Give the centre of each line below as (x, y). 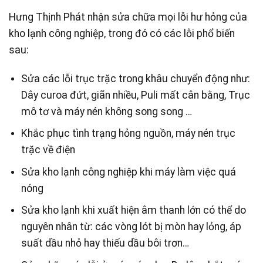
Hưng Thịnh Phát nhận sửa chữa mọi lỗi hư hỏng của (128, 17)
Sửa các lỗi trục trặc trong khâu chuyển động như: (135, 78)
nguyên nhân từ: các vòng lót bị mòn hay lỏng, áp (131, 227)
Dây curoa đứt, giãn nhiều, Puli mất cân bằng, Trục (135, 95)
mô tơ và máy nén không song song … (106, 111)
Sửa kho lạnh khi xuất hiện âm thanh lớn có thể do (133, 210)
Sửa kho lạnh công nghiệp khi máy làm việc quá (128, 172)
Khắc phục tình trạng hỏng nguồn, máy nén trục (128, 134)
